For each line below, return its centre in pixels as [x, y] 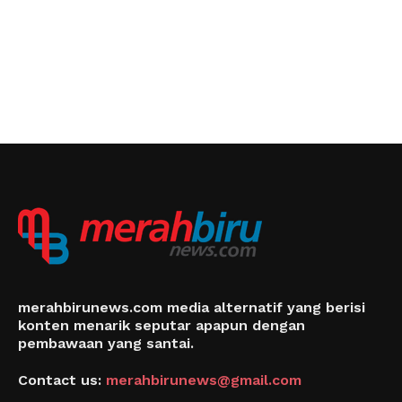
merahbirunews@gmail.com [204, 380]
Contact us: [62, 380]
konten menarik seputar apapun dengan [162, 325]
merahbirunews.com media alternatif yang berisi [192, 307]
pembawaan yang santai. [106, 343]
